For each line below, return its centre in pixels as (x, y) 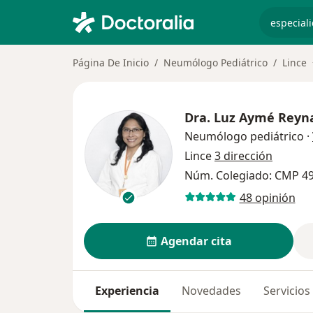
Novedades (211, 291)
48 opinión (267, 197)
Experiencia (127, 291)
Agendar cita (196, 241)
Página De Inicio (111, 63)
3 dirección (243, 156)
